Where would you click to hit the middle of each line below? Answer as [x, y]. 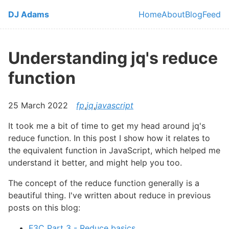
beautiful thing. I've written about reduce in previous [109, 195]
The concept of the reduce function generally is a [104, 183]
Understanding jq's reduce [113, 58]
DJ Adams [29, 14]
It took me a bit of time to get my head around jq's [107, 125]
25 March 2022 [38, 105]
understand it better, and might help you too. [95, 162]
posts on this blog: [44, 207]
